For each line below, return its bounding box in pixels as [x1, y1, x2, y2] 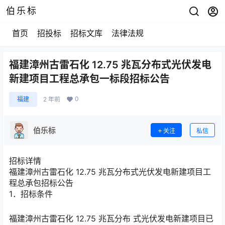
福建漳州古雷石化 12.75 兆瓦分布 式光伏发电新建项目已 [9, 213, 213, 224]
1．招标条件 [9, 189, 53, 199]
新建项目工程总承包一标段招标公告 [9, 73, 170, 85]
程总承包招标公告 [9, 178, 73, 188]
